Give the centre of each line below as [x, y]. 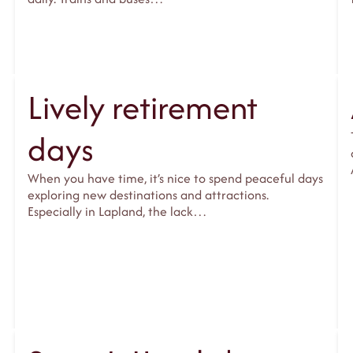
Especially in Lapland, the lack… [117, 212]
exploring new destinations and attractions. [148, 195]
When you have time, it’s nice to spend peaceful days [175, 178]
